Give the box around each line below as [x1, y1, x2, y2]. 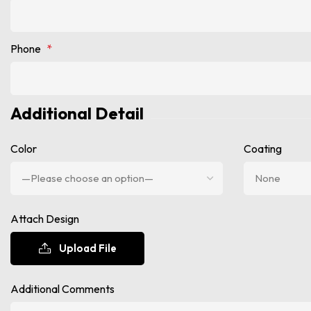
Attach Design [10, 211, 79, 226]
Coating [244, 141, 282, 155]
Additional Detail [10, 102, 144, 124]
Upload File [59, 241, 117, 255]
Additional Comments [10, 281, 115, 296]
